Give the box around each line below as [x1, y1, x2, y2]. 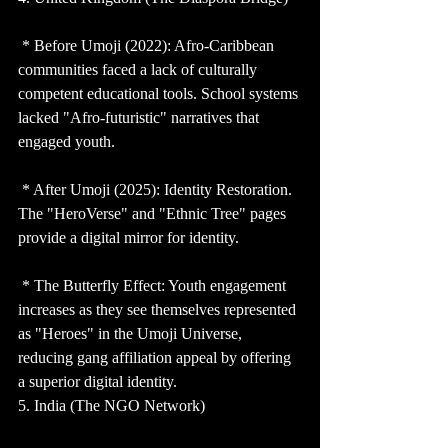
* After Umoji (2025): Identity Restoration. [18, 181, 296, 199]
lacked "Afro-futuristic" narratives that [18, 109, 263, 127]
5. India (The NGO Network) [18, 397, 205, 415]
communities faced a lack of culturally [18, 61, 261, 79]
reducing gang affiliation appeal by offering [18, 349, 295, 367]
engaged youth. [18, 133, 115, 151]
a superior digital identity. [18, 373, 177, 391]
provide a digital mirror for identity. [18, 229, 239, 247]
